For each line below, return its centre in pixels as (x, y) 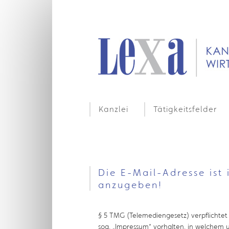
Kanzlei (113, 109)
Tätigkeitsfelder (185, 109)
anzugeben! (130, 185)
